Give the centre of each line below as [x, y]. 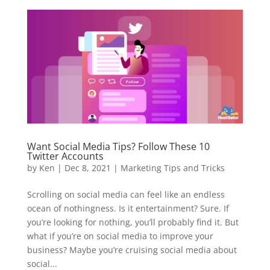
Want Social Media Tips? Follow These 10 [118, 146]
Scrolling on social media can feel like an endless [126, 194]
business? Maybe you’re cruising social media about [132, 250]
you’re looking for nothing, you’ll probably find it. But [133, 222]
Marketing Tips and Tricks [172, 168]
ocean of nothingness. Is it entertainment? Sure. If [128, 208]
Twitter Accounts [65, 156]
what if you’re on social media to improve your [120, 236]
